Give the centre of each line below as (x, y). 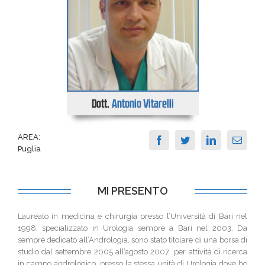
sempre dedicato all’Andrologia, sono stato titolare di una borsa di (132, 240)
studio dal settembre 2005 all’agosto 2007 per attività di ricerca (132, 252)
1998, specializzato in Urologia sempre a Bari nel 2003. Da (132, 228)
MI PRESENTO (132, 191)
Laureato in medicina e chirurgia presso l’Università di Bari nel (132, 216)
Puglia (29, 149)
